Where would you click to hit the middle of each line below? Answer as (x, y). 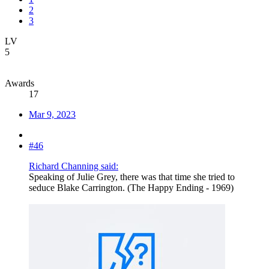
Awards (20, 83)
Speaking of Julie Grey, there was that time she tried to (132, 177)
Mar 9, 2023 (52, 115)
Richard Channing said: (74, 166)
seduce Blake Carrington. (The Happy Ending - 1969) (131, 188)
